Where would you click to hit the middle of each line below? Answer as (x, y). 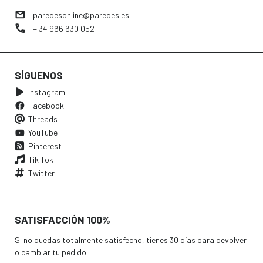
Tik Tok (41, 160)
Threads (43, 119)
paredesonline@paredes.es (81, 15)
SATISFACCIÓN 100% (63, 220)
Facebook (46, 106)
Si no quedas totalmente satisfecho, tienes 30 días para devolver (131, 240)
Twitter (41, 173)
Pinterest (45, 146)
